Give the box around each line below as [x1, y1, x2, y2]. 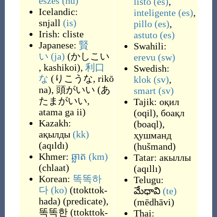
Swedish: [133, 63, 170, 74]
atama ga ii [38, 107, 82, 117]
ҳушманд [133, 130, 171, 140]
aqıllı [137, 163, 158, 174]
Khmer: [38, 151, 71, 162]
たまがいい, [38, 95, 90, 106]
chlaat [42, 162, 66, 173]
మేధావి [133, 186, 160, 196]
